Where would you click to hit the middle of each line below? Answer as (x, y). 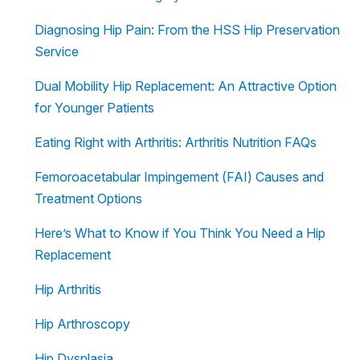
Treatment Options (88, 198)
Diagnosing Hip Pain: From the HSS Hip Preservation (187, 29)
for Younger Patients (94, 107)
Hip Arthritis (68, 289)
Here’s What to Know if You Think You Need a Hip (180, 233)
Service (57, 51)
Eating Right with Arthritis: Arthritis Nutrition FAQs (176, 142)
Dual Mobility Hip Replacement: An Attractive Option (186, 86)
